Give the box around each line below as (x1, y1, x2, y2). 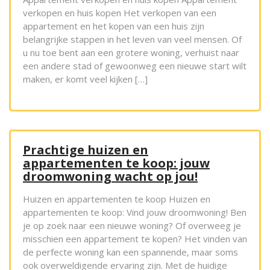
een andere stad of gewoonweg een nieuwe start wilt (23, 60, 246, 72)
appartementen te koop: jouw (23, 155, 210, 172)
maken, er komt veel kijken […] (23, 73, 148, 86)
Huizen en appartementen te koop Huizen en (23, 193, 210, 206)
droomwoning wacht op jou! (23, 168, 198, 185)
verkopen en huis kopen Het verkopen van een (23, 7, 216, 19)
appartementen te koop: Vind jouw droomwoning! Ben (23, 206, 246, 219)
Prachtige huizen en (23, 142, 148, 159)
